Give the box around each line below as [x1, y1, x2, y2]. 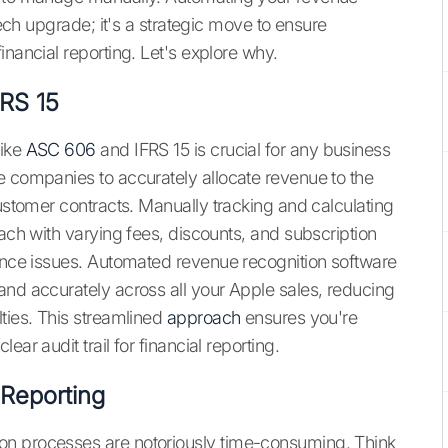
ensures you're [240, 307, 358, 329]
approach [166, 307, 241, 329]
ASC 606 [25, 139, 96, 161]
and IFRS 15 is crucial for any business [95, 139, 391, 161]
